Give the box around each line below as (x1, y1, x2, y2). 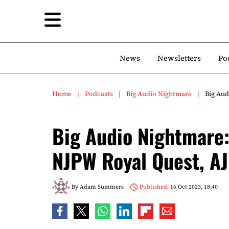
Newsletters (157, 53, 201, 63)
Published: (139, 182, 169, 191)
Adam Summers (80, 182, 124, 191)
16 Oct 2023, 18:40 (168, 182, 218, 191)
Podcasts (85, 89, 113, 98)
